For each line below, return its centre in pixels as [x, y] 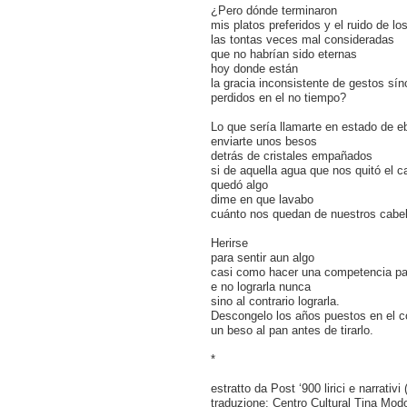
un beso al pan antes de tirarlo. [292, 330]
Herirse [229, 243]
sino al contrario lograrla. [275, 301]
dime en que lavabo [262, 199]
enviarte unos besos [264, 141]
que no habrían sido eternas [284, 54]
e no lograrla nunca [261, 287]
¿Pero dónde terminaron [274, 10]
